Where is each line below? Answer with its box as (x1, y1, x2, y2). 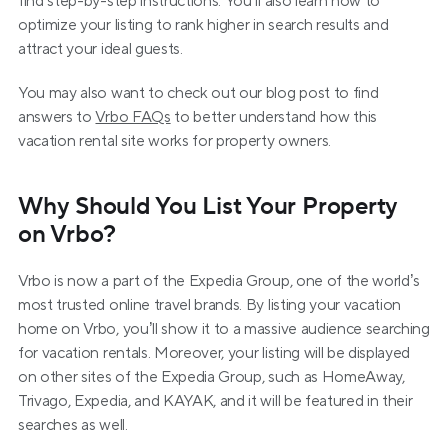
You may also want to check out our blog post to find (18, 83, 379, 103)
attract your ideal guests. (18, 39, 183, 59)
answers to (18, 107, 96, 127)
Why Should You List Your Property (18, 191, 399, 222)
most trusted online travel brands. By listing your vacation (18, 295, 402, 315)
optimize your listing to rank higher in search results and (18, 15, 389, 35)
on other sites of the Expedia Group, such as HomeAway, (18, 367, 405, 387)
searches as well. (18, 415, 128, 435)
